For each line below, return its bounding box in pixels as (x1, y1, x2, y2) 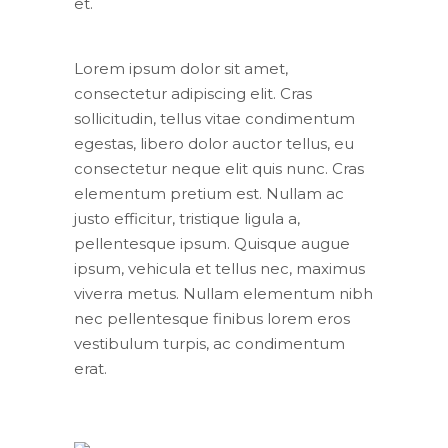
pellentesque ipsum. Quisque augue (74, 233, 350, 253)
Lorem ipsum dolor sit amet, (74, 58, 288, 78)
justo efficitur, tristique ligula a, (74, 208, 300, 228)
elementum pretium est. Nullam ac (74, 183, 344, 203)
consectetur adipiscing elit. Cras (74, 83, 312, 103)
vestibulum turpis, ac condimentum (74, 333, 345, 353)
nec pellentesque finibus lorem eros (74, 308, 350, 328)
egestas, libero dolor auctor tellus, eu (74, 133, 354, 153)
